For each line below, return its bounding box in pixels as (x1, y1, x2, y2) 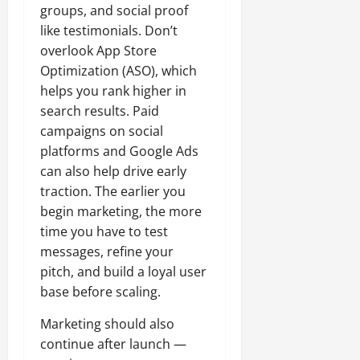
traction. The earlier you (40, 182, 186, 201)
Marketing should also (40, 315, 174, 333)
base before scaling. (40, 283, 161, 301)
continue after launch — (40, 335, 186, 354)
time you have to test (40, 223, 168, 241)
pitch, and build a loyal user (40, 263, 207, 281)
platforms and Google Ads (40, 142, 198, 161)
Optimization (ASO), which (40, 62, 197, 80)
